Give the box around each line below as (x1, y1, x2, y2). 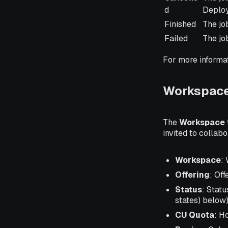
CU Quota (175, 210, 214, 221)
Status (175, 184, 202, 195)
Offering (175, 169, 210, 181)
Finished (164, 18, 196, 30)
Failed (164, 33, 188, 44)
